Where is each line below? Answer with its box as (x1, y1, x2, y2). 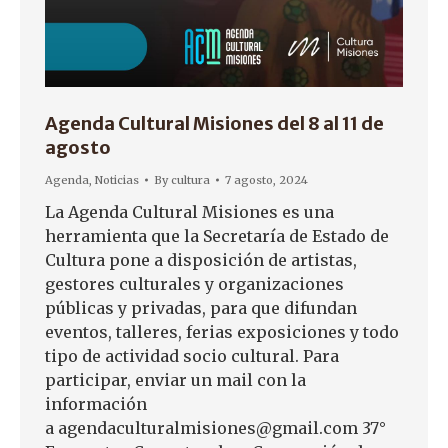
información (45, 393, 147, 414)
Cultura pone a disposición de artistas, (45, 249, 357, 270)
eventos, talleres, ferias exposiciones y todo (45, 321, 399, 342)
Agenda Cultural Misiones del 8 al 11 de (45, 111, 384, 135)
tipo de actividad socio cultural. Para (45, 345, 339, 366)
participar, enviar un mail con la (45, 369, 306, 390)
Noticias (95, 172, 139, 187)
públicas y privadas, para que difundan (45, 297, 357, 318)
